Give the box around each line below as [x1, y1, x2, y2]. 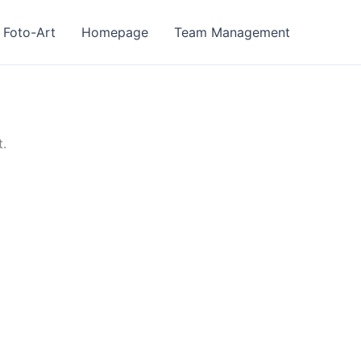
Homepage [81, 24, 148, 40]
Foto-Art [3, 24, 56, 40]
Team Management [174, 24, 290, 40]
